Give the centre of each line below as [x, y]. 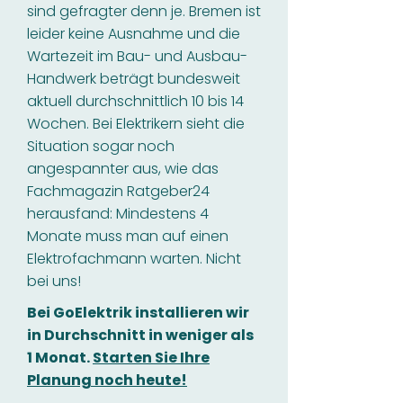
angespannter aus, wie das [123, 169]
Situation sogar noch [101, 146]
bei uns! [54, 281]
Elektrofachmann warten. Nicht [134, 259]
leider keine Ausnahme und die [134, 34]
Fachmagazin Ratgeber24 [118, 191]
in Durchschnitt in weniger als [140, 335]
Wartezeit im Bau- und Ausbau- [137, 56]
